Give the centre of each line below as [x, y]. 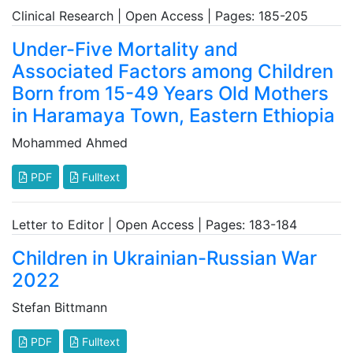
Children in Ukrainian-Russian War [164, 258]
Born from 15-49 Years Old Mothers [170, 93]
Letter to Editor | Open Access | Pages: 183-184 [154, 225]
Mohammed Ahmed [70, 143]
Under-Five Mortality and [125, 49]
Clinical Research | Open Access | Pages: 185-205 [160, 16]
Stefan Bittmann [59, 307]
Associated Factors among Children [173, 71]
